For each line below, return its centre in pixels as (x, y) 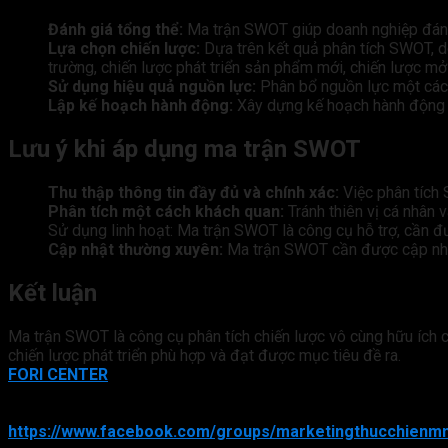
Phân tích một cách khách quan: (166, 212)
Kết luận (52, 292)
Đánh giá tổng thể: (115, 30)
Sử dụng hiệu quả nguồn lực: (152, 87)
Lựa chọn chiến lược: (124, 49)
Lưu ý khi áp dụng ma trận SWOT (184, 149)
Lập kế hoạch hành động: (140, 106)
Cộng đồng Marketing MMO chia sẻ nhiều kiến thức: (200, 412)
